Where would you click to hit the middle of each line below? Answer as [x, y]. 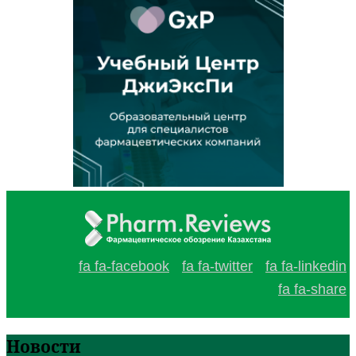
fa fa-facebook [124, 267]
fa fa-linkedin [306, 267]
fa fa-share [312, 290]
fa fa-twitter [217, 267]
